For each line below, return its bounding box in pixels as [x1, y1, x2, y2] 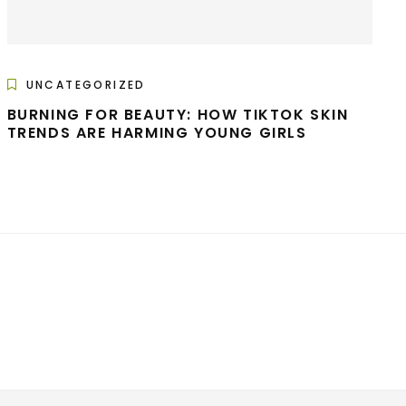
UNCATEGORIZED [25, 77, 146, 93]
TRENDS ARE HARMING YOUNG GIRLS [6, 122, 307, 144]
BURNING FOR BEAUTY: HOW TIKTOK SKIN [6, 104, 349, 126]
